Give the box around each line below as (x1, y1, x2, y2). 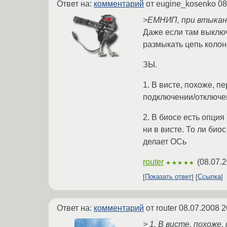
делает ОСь (143, 137, 186, 146)
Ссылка (198, 173, 221, 181)
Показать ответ (145, 173, 192, 181)
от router (144, 203, 179, 212)
